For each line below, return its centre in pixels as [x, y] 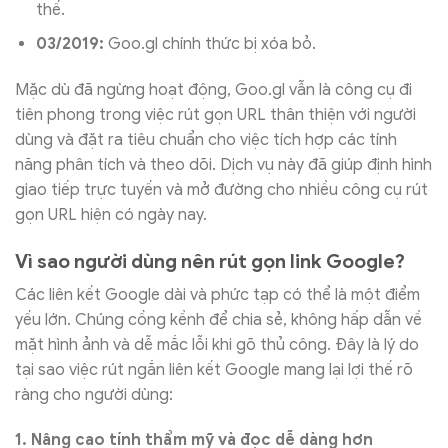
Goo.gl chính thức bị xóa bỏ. [211, 44]
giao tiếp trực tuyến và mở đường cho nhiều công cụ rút [221, 190]
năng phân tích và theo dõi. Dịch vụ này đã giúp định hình [223, 165]
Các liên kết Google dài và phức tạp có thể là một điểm [217, 294]
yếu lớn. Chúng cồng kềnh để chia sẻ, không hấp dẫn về [218, 319]
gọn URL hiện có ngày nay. [111, 215]
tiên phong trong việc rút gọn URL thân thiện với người [215, 115]
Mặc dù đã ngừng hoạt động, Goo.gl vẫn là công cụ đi [213, 90]
